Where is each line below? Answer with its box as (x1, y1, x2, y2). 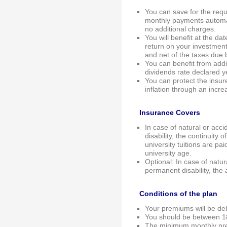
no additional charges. (145, 25, 216, 33)
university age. (145, 149, 192, 158)
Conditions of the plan (139, 190, 217, 198)
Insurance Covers (139, 109, 200, 117)
